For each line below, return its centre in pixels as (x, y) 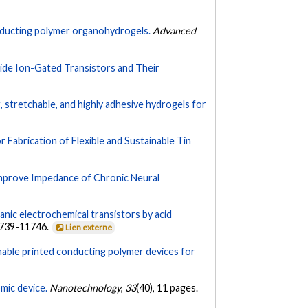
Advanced (175, 31)
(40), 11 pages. (167, 288)
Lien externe (89, 228)
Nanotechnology (86, 288)
